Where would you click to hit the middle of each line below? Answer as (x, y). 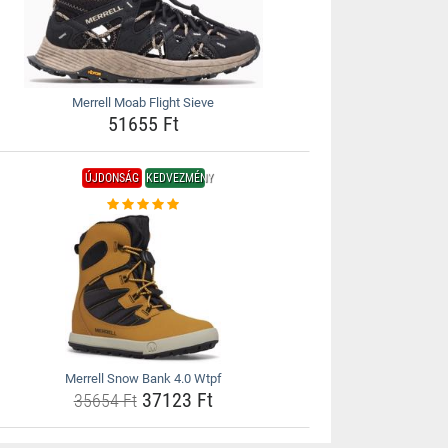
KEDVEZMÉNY (179, 178)
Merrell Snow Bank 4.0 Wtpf (143, 378)
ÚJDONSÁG (111, 178)
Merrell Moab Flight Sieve (143, 102)
